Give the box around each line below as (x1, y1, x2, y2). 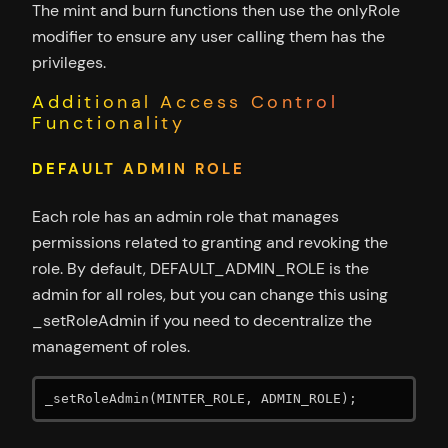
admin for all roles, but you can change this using (32, 283, 388, 305)
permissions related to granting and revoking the (32, 231, 388, 253)
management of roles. (32, 335, 190, 357)
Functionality (32, 110, 186, 135)
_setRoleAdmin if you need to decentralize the (32, 309, 372, 331)
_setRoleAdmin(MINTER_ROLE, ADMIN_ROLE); (45, 391, 357, 407)
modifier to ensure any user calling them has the (32, 25, 385, 47)
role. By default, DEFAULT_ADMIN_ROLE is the (32, 257, 369, 279)
